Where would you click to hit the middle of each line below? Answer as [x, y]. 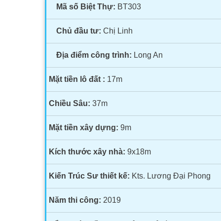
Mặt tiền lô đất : [77, 79]
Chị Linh [117, 31]
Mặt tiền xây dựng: [84, 128]
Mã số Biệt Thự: [86, 7]
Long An [147, 55]
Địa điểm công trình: [94, 55]
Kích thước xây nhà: [87, 152]
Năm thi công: [75, 200]
